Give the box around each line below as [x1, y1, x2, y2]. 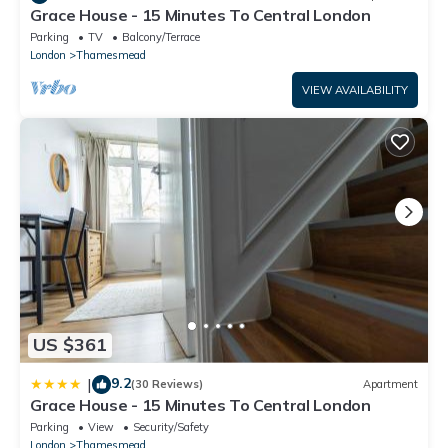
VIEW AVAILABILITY [302, 82, 408, 97]
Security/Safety [133, 419, 209, 434]
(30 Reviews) [131, 377, 203, 392]
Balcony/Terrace [122, 29, 200, 44]
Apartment [363, 377, 418, 392]
